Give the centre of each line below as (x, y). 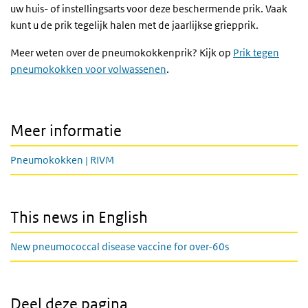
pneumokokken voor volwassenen (88, 69)
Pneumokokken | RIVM (62, 160)
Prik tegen (256, 53)
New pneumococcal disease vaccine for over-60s (120, 247)
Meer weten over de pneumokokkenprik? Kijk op (122, 53)
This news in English (79, 218)
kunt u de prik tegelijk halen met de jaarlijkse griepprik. (134, 25)
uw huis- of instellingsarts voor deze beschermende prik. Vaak (149, 9)
